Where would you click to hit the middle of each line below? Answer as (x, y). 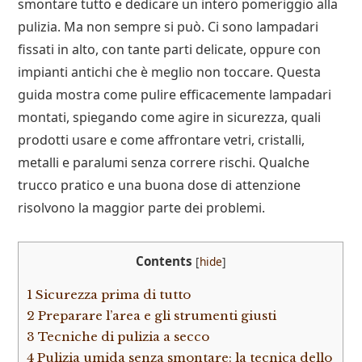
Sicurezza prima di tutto (112, 294)
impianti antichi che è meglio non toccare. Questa (170, 72)
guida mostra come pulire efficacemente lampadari (175, 95)
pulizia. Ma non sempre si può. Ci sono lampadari (168, 27)
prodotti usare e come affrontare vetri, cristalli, (162, 140)
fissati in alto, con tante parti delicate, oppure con (170, 50)
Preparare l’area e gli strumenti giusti (156, 315)
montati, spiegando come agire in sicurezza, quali (170, 118)
